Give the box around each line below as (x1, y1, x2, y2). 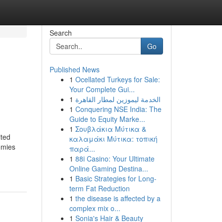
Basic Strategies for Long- (75, 173, 157, 183)
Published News (49, 64, 100, 74)
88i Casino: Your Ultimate (75, 154, 155, 164)
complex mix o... (69, 203, 120, 213)
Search (49, 28, 72, 38)
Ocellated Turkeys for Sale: (75, 74, 160, 84)
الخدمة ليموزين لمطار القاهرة (75, 94, 161, 104)
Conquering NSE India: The (75, 104, 162, 114)
